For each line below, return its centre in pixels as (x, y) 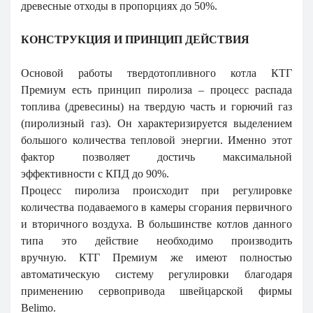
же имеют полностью (225, 257)
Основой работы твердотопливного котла (146, 73)
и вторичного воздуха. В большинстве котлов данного (156, 224)
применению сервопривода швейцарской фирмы (156, 291)
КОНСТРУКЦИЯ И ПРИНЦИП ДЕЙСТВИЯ (135, 39)
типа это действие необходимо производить (156, 240)
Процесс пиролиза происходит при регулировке (156, 190)
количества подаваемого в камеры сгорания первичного (156, 207)
